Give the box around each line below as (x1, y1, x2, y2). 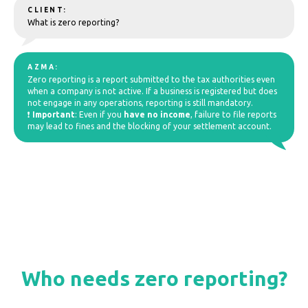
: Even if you (75, 110, 124, 120)
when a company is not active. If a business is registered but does (27, 87, 277, 96)
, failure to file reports (190, 110, 276, 120)
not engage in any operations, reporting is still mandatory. (27, 98, 253, 108)
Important (32, 110, 75, 120)
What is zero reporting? (27, 18, 119, 27)
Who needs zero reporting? (21, 267, 287, 291)
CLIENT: (27, 6, 67, 14)
